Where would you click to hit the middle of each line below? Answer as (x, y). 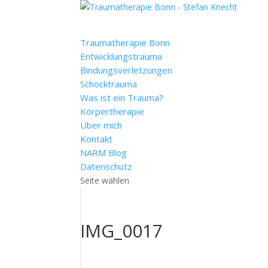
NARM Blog (104, 153)
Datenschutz (106, 166)
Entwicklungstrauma (121, 56)
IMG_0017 (122, 231)
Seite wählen (105, 180)
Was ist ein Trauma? (122, 98)
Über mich (101, 125)
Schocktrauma (109, 84)
